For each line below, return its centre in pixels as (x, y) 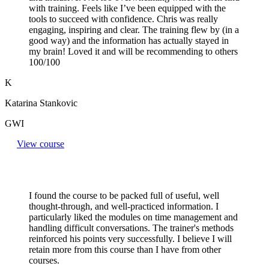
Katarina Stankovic (41, 103)
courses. (44, 260)
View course (41, 144)
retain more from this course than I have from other (125, 249)
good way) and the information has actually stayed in (129, 40)
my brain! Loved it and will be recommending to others (133, 51)
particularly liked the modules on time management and (133, 217)
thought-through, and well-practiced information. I (124, 206)
